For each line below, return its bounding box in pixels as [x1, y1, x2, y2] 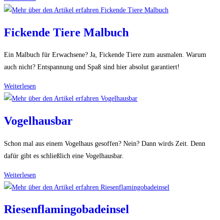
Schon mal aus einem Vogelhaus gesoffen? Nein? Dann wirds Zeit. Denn [4, 139, 205, 147]
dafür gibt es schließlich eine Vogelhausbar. [4, 152, 124, 160]
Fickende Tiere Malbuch [4, 26, 129, 39]
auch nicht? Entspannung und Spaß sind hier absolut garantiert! [4, 63, 180, 71]
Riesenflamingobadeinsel [4, 203, 129, 216]
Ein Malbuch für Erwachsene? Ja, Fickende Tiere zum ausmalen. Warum [4, 51, 206, 59]
